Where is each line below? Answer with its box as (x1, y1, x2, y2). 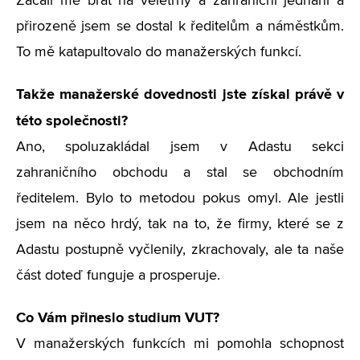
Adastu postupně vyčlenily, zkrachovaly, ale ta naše (16, 243, 344, 257)
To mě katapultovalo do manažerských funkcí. (16, 45, 301, 59)
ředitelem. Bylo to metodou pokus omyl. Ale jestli (16, 191, 344, 206)
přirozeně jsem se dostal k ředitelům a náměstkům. (16, 19, 344, 34)
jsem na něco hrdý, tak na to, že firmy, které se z (16, 217, 344, 231)
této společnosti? (16, 112, 128, 129)
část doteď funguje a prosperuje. (16, 268, 220, 283)
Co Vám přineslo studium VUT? (16, 309, 219, 326)
